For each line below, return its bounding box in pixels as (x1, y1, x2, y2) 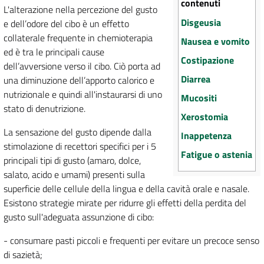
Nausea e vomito (181, 34, 250, 49)
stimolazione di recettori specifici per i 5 (4, 139, 156, 154)
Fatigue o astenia (181, 147, 252, 162)
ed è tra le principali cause (4, 45, 104, 60)
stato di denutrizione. (4, 101, 88, 116)
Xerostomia (181, 110, 228, 124)
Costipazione (181, 53, 234, 68)
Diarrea (181, 72, 210, 87)
